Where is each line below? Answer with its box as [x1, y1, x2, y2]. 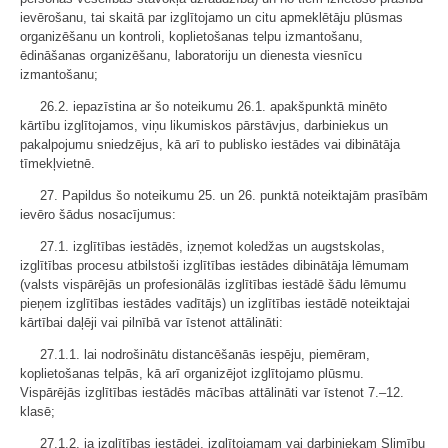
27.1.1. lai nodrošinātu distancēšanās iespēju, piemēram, [40, 347, 370, 363]
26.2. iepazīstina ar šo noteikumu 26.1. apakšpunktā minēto [40, 99, 387, 115]
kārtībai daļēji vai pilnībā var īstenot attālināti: [20, 315, 283, 331]
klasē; [20, 404, 55, 420]
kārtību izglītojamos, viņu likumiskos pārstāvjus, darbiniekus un [20, 118, 388, 134]
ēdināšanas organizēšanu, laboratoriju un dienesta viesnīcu [20, 48, 362, 64]
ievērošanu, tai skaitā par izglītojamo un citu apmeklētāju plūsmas [20, 10, 403, 26]
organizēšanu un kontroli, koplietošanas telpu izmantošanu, [20, 29, 363, 45]
